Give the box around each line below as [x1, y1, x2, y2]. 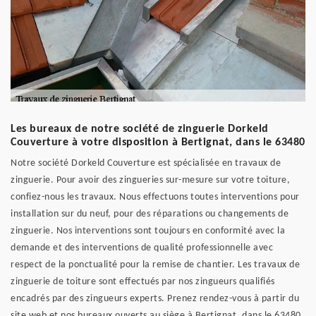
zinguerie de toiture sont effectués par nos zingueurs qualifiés [11, 276, 275, 287]
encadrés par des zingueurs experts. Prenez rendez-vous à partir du [11, 293, 299, 304]
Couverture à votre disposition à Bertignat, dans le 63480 [11, 137, 305, 148]
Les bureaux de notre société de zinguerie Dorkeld [11, 123, 269, 135]
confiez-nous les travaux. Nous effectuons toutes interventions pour [11, 192, 300, 202]
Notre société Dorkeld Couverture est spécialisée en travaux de [11, 158, 281, 169]
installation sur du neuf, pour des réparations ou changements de [11, 209, 288, 219]
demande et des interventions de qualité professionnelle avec [11, 243, 273, 253]
